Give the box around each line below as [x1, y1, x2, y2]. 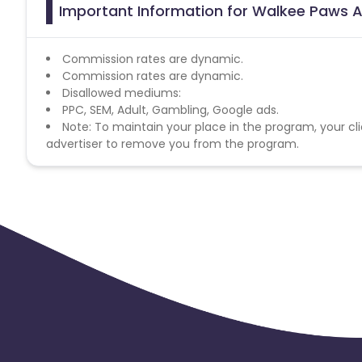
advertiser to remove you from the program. [46, 135, 299, 152]
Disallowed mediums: [62, 84, 181, 101]
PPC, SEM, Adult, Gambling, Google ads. [62, 101, 279, 118]
